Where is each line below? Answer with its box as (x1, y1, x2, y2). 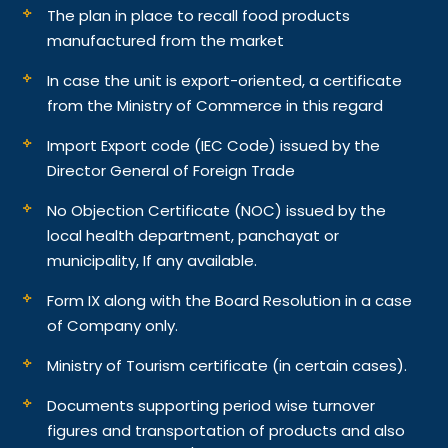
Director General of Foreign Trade (47, 159, 296, 181)
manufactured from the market (47, 29, 285, 51)
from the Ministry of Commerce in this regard (47, 94, 384, 116)
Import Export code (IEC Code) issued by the (47, 134, 381, 156)
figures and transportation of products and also (47, 419, 406, 441)
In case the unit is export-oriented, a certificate (47, 69, 403, 91)
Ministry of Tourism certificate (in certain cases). (47, 354, 408, 376)
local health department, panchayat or (47, 224, 340, 246)
